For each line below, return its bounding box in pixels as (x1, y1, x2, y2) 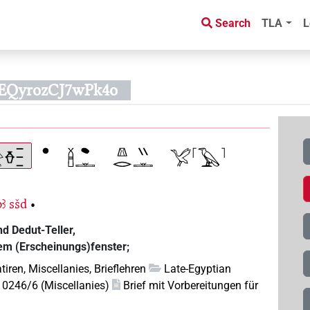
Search (215, 17, 251, 30)
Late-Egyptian (164, 262, 232, 275)
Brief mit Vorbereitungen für (123, 278, 259, 292)
